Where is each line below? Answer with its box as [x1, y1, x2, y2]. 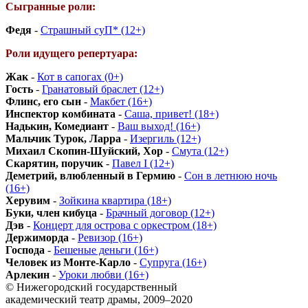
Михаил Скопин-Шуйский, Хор [5, 144, 163, 157]
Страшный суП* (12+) [41, 23, 145, 36]
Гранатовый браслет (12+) [42, 82, 164, 95]
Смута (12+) [172, 144, 228, 157]
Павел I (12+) [112, 157, 174, 169]
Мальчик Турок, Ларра [5, 132, 121, 144]
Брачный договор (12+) [106, 206, 214, 219]
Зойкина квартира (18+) [59, 194, 171, 206]
